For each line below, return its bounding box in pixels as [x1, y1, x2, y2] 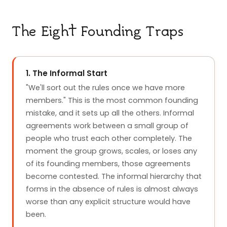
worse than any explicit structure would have [26, 197, 191, 207]
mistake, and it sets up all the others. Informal [26, 108, 194, 118]
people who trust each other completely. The [26, 133, 192, 143]
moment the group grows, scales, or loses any [26, 146, 197, 156]
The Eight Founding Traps [12, 23, 184, 41]
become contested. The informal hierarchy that [26, 171, 202, 181]
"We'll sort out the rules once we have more [26, 83, 185, 93]
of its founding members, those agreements [26, 159, 191, 169]
